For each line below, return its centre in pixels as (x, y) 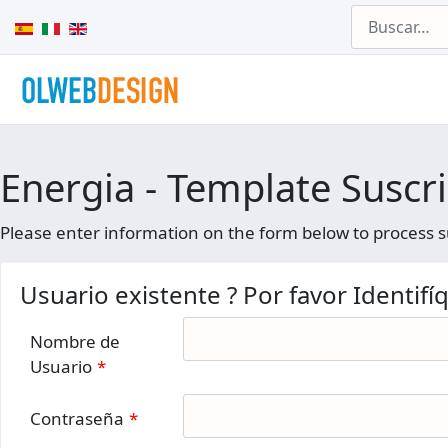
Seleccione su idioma (86, 25)
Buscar (373, 15)
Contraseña (77, 418)
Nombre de (75, 341)
